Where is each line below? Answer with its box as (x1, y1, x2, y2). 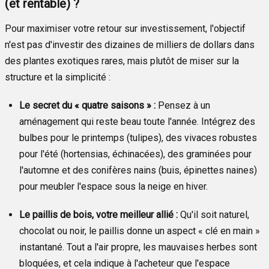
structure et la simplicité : (5, 71, 110, 83)
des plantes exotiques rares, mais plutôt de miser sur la (5, 55, 239, 67)
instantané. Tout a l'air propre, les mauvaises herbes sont (19, 241, 257, 253)
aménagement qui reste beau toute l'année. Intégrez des (19, 115, 255, 127)
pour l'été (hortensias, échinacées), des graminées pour (19, 148, 252, 160)
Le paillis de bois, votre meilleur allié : (19, 208, 178, 220)
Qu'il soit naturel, (178, 208, 249, 220)
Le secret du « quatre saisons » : (19, 99, 156, 111)
